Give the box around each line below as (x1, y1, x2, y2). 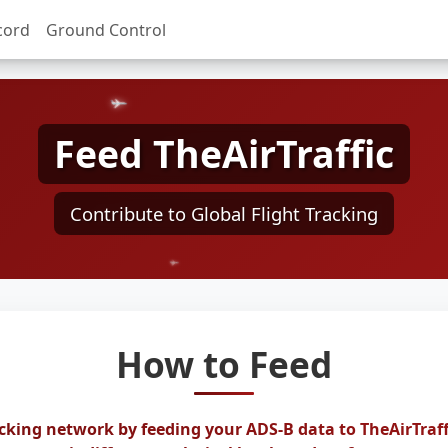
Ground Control (45, 18, 166, 41)
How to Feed (116, 340, 332, 388)
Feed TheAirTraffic (54, 127, 394, 179)
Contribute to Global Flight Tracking (70, 200, 378, 226)
